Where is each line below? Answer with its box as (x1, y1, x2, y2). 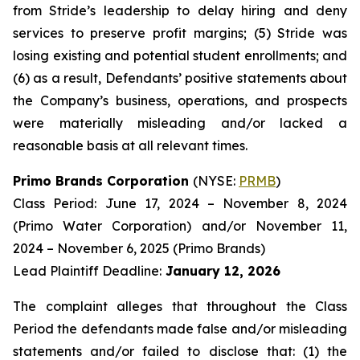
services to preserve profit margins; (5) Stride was (13, 25, 347, 41)
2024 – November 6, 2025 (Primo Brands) (13, 240, 265, 256)
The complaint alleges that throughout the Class (13, 298, 347, 314)
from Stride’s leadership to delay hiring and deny (13, 2, 347, 18)
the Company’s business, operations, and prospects (13, 92, 347, 108)
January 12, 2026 (162, 263, 280, 279)
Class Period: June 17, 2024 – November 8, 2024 (13, 195, 347, 211)
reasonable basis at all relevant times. (13, 137, 247, 153)
